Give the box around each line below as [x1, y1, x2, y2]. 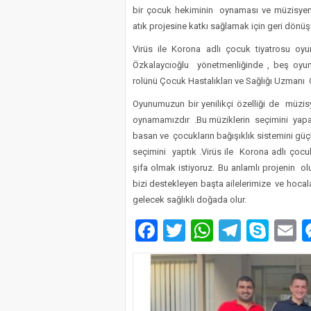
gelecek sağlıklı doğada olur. [133, 194, 246, 205]
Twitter [185, 217, 253, 244]
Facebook [158, 217, 250, 244]
